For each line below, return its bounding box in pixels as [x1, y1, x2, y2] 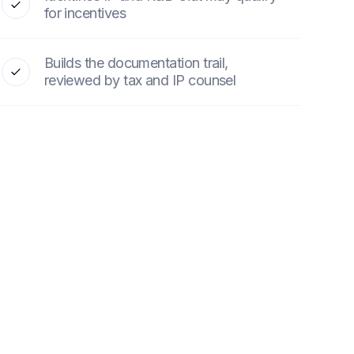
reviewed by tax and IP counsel [43, 72, 236, 88]
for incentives [43, 5, 126, 21]
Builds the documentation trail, [43, 55, 228, 71]
